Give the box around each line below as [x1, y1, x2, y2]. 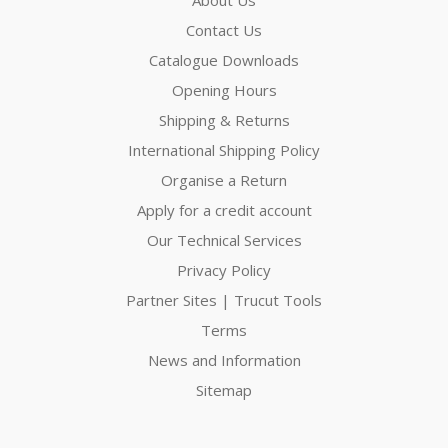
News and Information [147, 349, 301, 370]
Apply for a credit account [136, 199, 312, 220]
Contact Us [186, 19, 262, 40]
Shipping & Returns [158, 109, 290, 130]
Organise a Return [161, 169, 287, 190]
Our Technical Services [146, 229, 302, 250]
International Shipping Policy [128, 139, 320, 160]
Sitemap [196, 379, 252, 400]
